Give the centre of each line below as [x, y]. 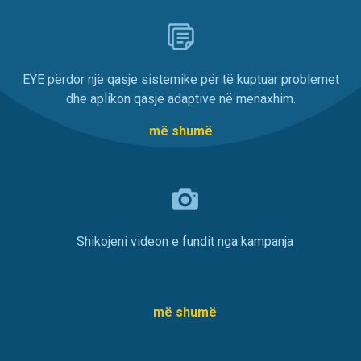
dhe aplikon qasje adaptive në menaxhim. [180, 98]
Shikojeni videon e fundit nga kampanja [185, 241]
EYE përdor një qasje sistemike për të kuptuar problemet [180, 79]
